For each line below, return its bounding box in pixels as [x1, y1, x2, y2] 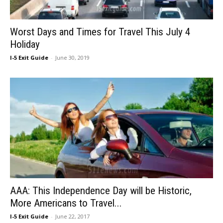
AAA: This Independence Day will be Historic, [10, 184, 192, 197]
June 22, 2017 [55, 212, 90, 220]
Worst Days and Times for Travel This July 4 [10, 26, 190, 38]
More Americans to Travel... [10, 197, 122, 209]
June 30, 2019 [55, 54, 90, 62]
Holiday [10, 38, 40, 51]
